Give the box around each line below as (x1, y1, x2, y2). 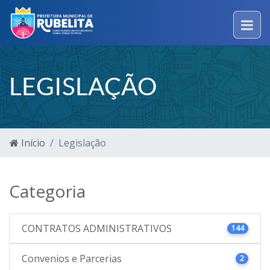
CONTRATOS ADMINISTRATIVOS (22, 222, 172, 235)
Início (19, 136, 45, 149)
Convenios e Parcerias (22, 252, 122, 265)
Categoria (9, 180, 86, 202)
